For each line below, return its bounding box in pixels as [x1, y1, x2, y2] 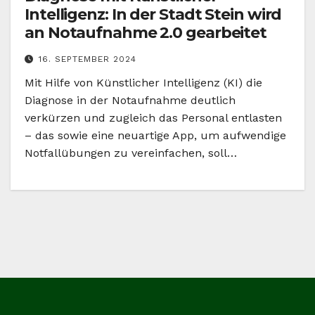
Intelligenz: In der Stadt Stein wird [25, 5, 282, 25]
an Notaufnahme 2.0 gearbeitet [25, 23, 267, 43]
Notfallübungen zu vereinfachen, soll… [25, 146, 237, 160]
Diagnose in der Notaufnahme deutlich [25, 94, 236, 108]
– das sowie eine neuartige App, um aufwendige [25, 129, 286, 143]
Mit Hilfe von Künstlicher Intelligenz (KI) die [25, 76, 262, 90]
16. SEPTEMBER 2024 [39, 54, 136, 65]
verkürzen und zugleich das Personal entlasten [25, 111, 282, 125]
